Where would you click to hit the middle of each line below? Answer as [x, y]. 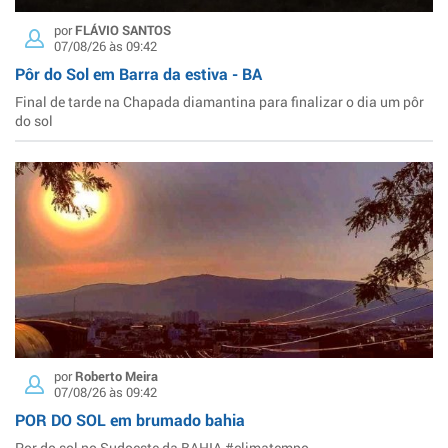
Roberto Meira [116, 375]
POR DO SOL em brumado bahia [130, 419]
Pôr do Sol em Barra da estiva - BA [138, 74]
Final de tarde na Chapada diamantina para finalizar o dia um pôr [219, 102]
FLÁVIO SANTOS [123, 30]
